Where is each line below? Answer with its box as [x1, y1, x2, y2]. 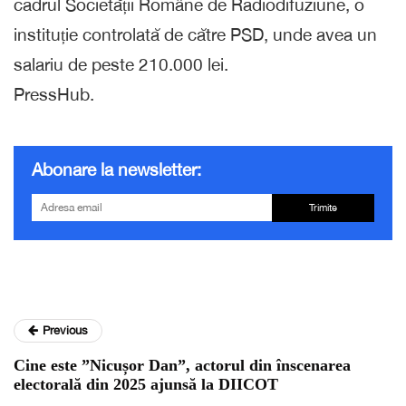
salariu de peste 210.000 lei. [14, 53, 228, 74]
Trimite [308, 201, 337, 213]
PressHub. [14, 83, 94, 104]
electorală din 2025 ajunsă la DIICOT [14, 374, 278, 393]
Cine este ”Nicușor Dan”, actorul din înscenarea [14, 355, 351, 374]
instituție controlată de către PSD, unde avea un [14, 24, 377, 44]
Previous [43, 323, 88, 337]
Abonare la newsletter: [32, 159, 201, 179]
